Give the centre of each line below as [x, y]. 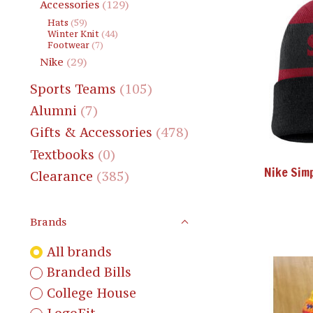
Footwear [69, 44]
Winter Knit [74, 33]
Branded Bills [89, 272]
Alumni [53, 111]
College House [91, 293]
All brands [79, 252]
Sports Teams [73, 89]
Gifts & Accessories [91, 133]
